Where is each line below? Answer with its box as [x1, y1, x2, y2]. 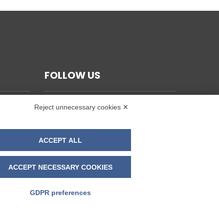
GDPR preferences [29, 189, 91, 197]
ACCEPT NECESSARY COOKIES [8, 163, 112, 171]
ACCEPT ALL [38, 136, 82, 144]
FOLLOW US [44, 68, 101, 82]
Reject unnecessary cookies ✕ [34, 103, 129, 111]
